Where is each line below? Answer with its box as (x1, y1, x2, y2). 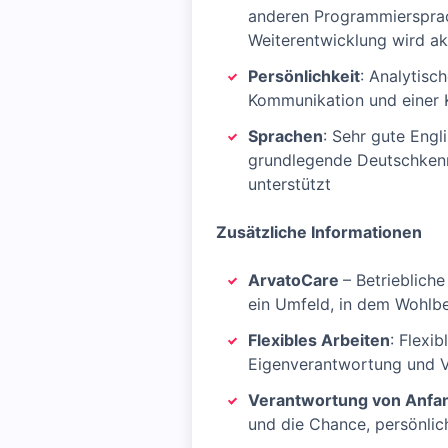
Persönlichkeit (248, 66, 360, 86)
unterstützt (248, 174, 331, 194)
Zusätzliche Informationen (216, 222, 422, 242)
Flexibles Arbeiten (248, 330, 390, 350)
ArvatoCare (248, 270, 343, 290)
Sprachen (248, 126, 323, 146)
